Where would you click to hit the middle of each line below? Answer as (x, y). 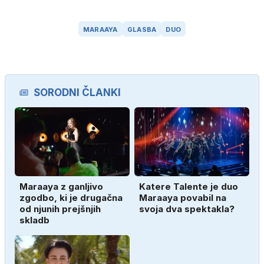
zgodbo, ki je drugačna (71, 198)
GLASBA (142, 29)
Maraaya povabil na (183, 198)
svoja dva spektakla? (187, 209)
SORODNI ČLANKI (77, 93)
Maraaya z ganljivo (61, 187)
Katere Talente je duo (189, 187)
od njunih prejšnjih (60, 209)
